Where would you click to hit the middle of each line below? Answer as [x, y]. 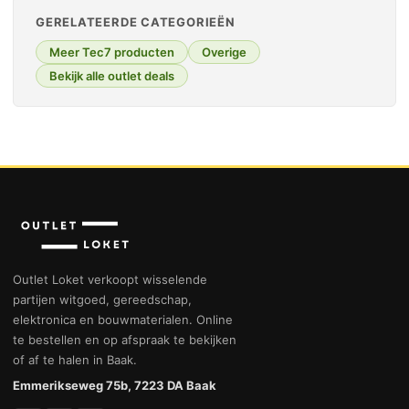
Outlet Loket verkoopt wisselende [110, 279]
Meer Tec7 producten [112, 52]
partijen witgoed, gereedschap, [102, 299]
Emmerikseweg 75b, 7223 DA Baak [115, 385]
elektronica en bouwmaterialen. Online [123, 319]
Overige [224, 52]
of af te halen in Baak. [75, 359]
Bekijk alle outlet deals [112, 76]
